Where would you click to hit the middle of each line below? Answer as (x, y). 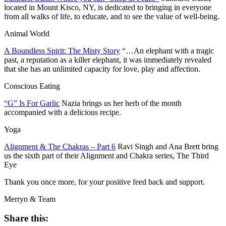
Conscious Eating (32, 86)
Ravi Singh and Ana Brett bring (168, 146)
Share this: (26, 218)
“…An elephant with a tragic (168, 50)
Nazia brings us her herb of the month (122, 103)
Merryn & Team (30, 199)
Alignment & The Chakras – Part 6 (60, 146)
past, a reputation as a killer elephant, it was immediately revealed (108, 60)
